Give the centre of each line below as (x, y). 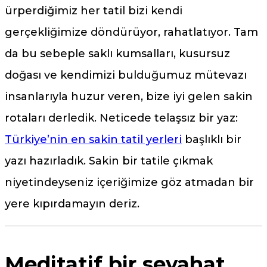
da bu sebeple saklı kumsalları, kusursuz (117, 54)
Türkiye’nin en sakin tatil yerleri (93, 140)
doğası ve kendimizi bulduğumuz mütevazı (126, 75)
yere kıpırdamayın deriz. (72, 204)
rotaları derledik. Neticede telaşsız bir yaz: (121, 118)
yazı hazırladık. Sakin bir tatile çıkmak (109, 161)
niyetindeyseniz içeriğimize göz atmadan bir (129, 183)
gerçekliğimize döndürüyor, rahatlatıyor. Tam (131, 32)
